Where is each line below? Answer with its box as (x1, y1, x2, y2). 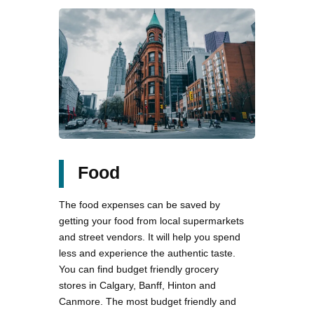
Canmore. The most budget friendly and (59, 296, 236, 308)
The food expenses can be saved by (59, 199, 220, 211)
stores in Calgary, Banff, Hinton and (59, 280, 216, 292)
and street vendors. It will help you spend (59, 231, 240, 243)
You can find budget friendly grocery (59, 264, 219, 275)
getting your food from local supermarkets (59, 215, 244, 227)
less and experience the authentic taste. (59, 247, 235, 259)
